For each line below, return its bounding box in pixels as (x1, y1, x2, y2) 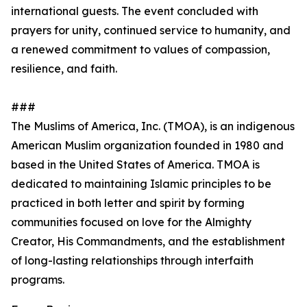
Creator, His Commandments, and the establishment (11, 234, 285, 248)
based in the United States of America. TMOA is (11, 158, 260, 171)
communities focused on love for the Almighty (11, 215, 251, 229)
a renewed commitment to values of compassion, (11, 42, 270, 56)
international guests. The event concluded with (11, 4, 258, 18)
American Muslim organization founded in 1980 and (11, 138, 284, 152)
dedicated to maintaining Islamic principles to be (11, 177, 271, 191)
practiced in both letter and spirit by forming (11, 196, 245, 210)
